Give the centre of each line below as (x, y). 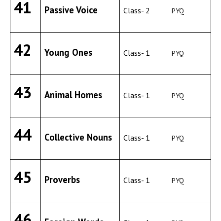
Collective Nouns (78, 137)
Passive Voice (71, 10)
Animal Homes (74, 95)
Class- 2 (137, 10)
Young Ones (69, 52)
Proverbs (62, 180)
